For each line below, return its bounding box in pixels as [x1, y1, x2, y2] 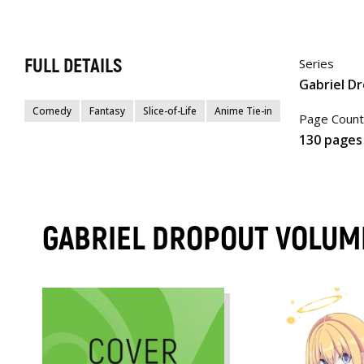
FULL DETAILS [24, 54, 122, 79]
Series [298, 55, 334, 72]
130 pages [298, 130, 362, 149]
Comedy [32, 104, 71, 119]
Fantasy [89, 104, 125, 119]
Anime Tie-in [214, 104, 272, 119]
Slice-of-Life [143, 104, 197, 119]
